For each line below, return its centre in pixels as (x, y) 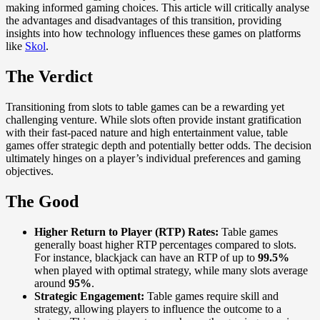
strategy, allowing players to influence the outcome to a (158, 309)
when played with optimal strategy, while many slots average (171, 270)
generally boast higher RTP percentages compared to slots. (165, 244)
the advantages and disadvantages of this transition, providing (144, 21)
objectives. (30, 171)
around (51, 283)
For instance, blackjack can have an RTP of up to (146, 257)
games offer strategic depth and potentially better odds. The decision (159, 146)
